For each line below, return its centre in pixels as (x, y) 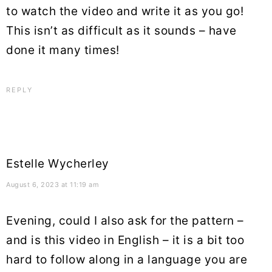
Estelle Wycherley (58, 163)
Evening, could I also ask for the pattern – (125, 220)
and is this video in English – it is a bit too (125, 240)
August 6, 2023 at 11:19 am (53, 184)
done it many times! (63, 50)
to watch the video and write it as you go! (125, 11)
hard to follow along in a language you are (127, 259)
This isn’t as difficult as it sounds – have (121, 30)
